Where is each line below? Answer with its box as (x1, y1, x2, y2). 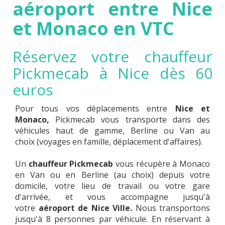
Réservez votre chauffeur (13, 46, 212, 67)
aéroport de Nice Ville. (38, 202, 136, 213)
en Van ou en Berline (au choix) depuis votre (15, 169, 210, 180)
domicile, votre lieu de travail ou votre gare (15, 180, 210, 191)
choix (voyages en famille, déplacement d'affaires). (15, 136, 202, 147)
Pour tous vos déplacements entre (15, 103, 175, 114)
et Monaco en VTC (13, 16, 174, 41)
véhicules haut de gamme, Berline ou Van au (15, 125, 210, 136)
